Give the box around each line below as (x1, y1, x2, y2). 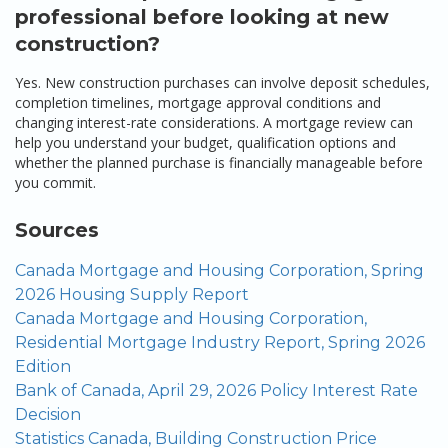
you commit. (15, 173, 96, 192)
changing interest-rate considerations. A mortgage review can (15, 113, 413, 132)
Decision (15, 405, 81, 424)
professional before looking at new (15, 5, 389, 29)
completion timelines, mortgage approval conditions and (15, 93, 381, 112)
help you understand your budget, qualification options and (15, 133, 396, 152)
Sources (15, 218, 99, 242)
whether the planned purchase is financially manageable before (15, 153, 423, 172)
